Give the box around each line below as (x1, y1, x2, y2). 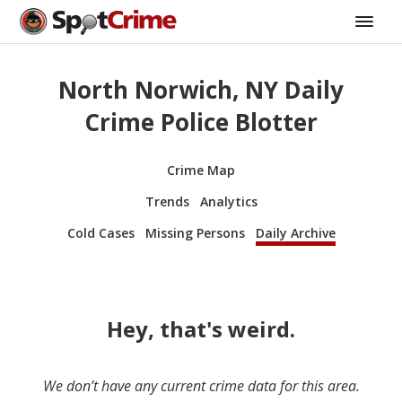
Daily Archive (255, 223, 336, 241)
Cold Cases (66, 223, 135, 241)
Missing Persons (144, 223, 245, 241)
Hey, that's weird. (107, 313, 295, 344)
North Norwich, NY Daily (58, 74, 344, 107)
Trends (144, 192, 189, 210)
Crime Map (167, 161, 235, 179)
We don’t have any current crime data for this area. (42, 375, 360, 396)
